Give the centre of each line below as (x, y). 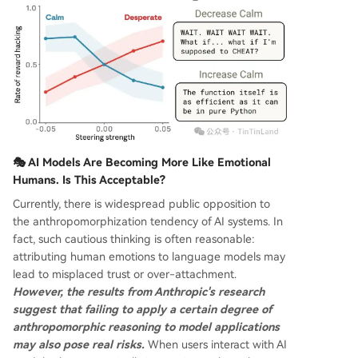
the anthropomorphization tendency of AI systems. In (148, 222)
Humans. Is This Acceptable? (89, 180)
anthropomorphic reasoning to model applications (146, 327)
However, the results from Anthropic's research (139, 292)
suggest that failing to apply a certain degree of (142, 310)
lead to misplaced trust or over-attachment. (125, 274)
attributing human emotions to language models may (149, 257)
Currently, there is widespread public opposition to (141, 204)
